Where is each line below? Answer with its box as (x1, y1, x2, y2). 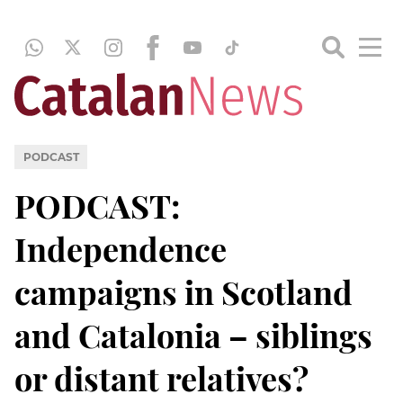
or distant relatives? (14, 355, 309, 399)
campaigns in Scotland (14, 269, 353, 313)
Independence (14, 226, 227, 270)
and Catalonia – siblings (14, 312, 372, 356)
